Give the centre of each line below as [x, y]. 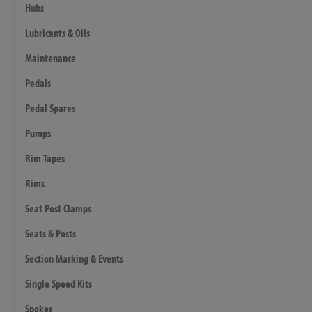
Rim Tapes [45, 158]
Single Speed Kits [58, 283]
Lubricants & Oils [57, 33]
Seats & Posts [50, 233]
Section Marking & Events [74, 258]
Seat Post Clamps [58, 208]
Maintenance [50, 58]
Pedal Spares [50, 108]
